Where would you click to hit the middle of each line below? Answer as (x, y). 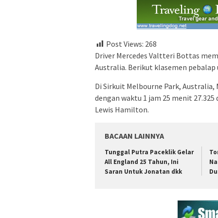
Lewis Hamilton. (122, 110)
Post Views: (125, 44)
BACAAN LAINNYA (134, 136)
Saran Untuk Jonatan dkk (143, 172)
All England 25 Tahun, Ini (142, 162)
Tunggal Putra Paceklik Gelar (149, 152)
